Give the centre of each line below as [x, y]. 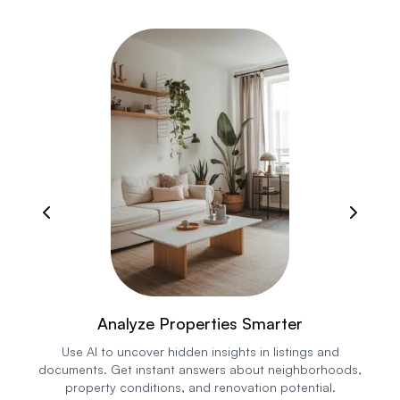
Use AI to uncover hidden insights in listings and [200, 351]
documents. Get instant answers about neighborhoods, [200, 369]
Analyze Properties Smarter [200, 323]
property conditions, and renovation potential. [200, 387]
